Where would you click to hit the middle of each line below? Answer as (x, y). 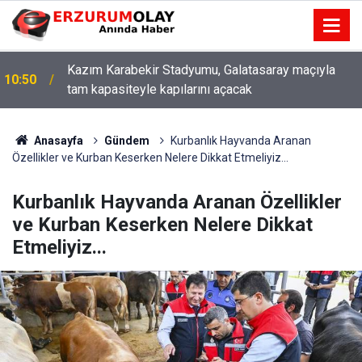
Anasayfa (57, 141)
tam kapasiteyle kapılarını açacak (160, 89)
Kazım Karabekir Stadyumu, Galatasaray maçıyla (201, 70)
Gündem (126, 141)
